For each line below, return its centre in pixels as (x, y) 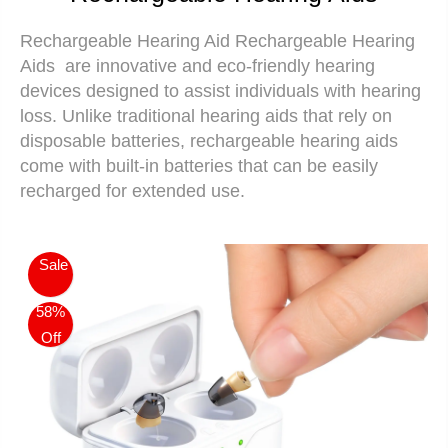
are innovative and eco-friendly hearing (215, 66)
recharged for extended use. (135, 191)
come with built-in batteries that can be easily (199, 166)
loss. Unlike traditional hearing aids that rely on (206, 116)
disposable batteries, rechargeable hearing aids (209, 141)
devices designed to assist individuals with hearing (220, 91)
